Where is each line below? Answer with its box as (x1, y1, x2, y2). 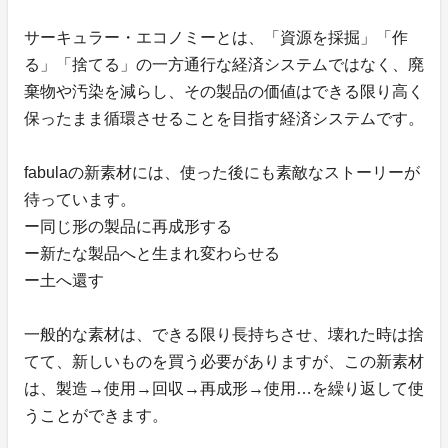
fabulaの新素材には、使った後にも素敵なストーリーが (24, 164, 420, 182)
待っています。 (24, 191, 136, 209)
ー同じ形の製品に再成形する (24, 218, 232, 236)
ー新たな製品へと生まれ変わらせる (24, 245, 280, 263)
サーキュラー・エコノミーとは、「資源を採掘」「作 (24, 29, 408, 47)
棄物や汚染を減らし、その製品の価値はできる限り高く (24, 83, 424, 101)
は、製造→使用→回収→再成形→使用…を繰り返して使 (24, 380, 424, 398)
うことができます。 (24, 407, 168, 425)
